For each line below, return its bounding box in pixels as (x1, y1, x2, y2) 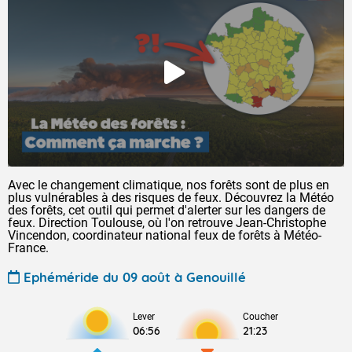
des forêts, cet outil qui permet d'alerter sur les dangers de (8, 203, 325, 218)
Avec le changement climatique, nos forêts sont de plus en (8, 178, 329, 192)
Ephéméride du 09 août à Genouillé (24, 268, 246, 285)
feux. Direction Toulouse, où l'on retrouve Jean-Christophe (8, 215, 326, 230)
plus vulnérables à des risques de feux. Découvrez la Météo (8, 190, 334, 205)
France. (8, 240, 49, 255)
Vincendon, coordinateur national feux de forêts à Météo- (8, 228, 321, 243)
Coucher (243, 311, 278, 322)
